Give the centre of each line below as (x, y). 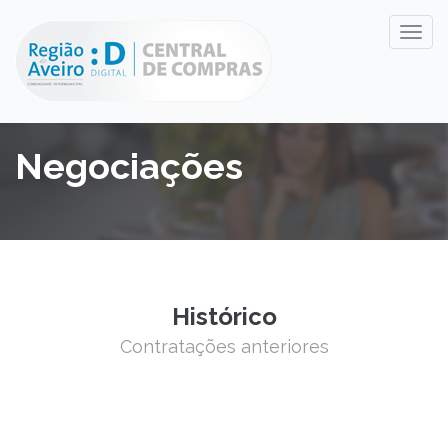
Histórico (224, 316)
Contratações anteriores (224, 346)
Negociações (129, 166)
